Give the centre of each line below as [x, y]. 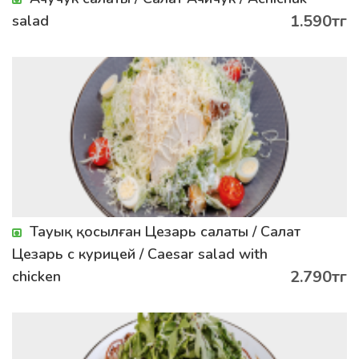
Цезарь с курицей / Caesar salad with [140, 254]
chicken [36, 276]
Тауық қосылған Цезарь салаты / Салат [165, 232]
